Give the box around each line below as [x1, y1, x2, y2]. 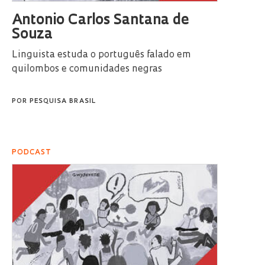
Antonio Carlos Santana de [12, 14, 189, 28]
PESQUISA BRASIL [30, 98, 96, 105]
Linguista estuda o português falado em [12, 50, 191, 60]
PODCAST [12, 149, 51, 157]
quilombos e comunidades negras [12, 64, 162, 75]
